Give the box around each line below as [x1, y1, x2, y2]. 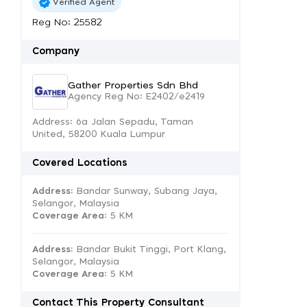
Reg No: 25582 [32, 18, 102, 27]
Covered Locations [32, 158, 127, 168]
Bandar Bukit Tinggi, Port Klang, [73, 245, 226, 254]
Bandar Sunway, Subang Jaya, [73, 187, 217, 196]
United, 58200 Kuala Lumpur [32, 130, 165, 139]
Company [32, 47, 79, 56]
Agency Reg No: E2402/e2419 [68, 92, 205, 101]
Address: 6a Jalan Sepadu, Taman [32, 118, 193, 127]
